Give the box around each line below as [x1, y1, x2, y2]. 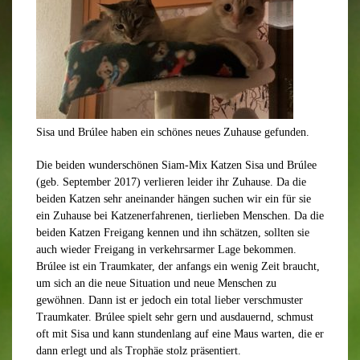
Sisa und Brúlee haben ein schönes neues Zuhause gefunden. [36, 126, 309, 138]
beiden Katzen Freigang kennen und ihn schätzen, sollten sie [36, 227, 309, 239]
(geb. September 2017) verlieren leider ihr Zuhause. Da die [36, 176, 306, 188]
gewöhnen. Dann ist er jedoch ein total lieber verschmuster [36, 294, 303, 306]
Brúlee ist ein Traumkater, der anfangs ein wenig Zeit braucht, [36, 260, 320, 272]
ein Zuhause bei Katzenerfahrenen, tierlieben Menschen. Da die [36, 210, 324, 222]
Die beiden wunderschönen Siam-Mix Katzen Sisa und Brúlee [36, 159, 317, 171]
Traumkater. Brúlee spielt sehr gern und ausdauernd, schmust [36, 311, 313, 323]
